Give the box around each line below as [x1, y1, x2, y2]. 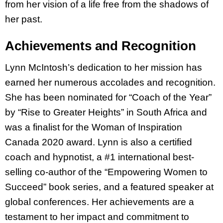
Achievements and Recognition [5, 38, 196, 53]
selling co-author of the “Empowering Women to [5, 166, 208, 177]
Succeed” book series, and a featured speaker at [5, 181, 214, 192]
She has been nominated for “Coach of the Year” [5, 92, 212, 103]
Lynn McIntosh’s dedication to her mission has [5, 62, 202, 73]
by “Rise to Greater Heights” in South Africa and [5, 107, 207, 117]
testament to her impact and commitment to [5, 211, 189, 222]
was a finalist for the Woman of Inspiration [5, 121, 182, 132]
